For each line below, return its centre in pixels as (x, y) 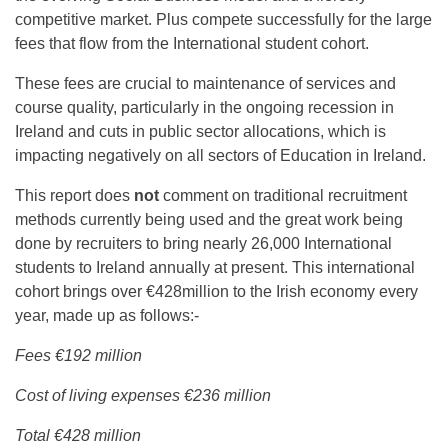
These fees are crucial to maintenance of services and (205, 83)
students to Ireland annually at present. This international (215, 267)
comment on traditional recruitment (283, 195)
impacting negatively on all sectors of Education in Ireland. (220, 155)
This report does (74, 195)
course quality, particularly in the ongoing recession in (204, 107)
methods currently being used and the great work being (209, 219)
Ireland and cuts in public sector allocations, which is (200, 131)
